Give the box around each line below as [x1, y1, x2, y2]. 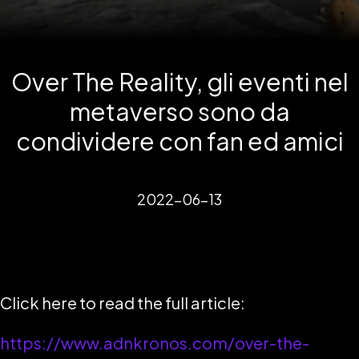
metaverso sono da [69, 96, 290, 127]
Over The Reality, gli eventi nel [10, 67, 349, 97]
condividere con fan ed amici [15, 126, 344, 156]
